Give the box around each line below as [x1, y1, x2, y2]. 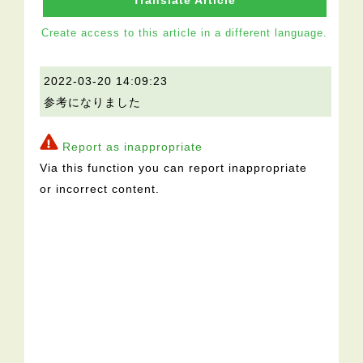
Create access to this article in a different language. [41, 27, 328, 40]
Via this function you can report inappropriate [40, 161, 308, 175]
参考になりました [44, 96, 142, 109]
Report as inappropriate [62, 140, 203, 154]
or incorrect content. [40, 182, 160, 196]
